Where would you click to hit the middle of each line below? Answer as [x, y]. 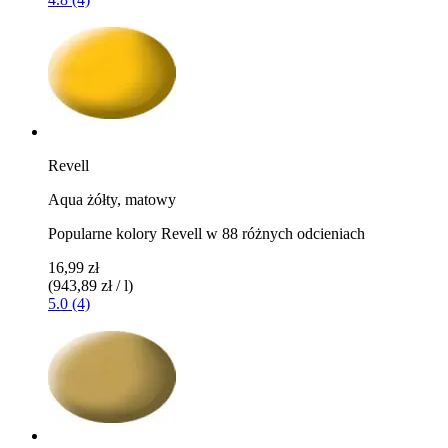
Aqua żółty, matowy [112, 199]
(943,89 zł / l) [90, 285]
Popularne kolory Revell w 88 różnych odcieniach [206, 233]
